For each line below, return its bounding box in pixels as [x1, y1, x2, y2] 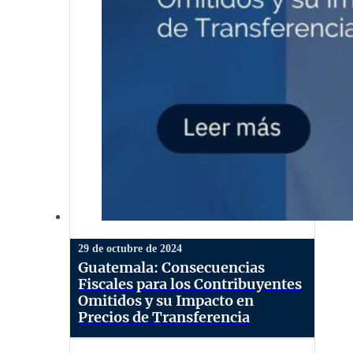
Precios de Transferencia [78, 307, 250, 326]
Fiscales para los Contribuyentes [78, 274, 302, 293]
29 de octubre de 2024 [78, 242, 182, 255]
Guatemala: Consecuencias [78, 258, 265, 277]
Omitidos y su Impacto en [78, 291, 254, 310]
